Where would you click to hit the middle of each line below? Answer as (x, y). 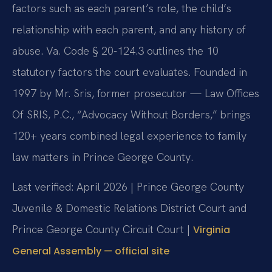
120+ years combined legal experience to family (129, 135)
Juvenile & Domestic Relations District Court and (129, 208)
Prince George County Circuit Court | (103, 229)
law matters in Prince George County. (103, 157)
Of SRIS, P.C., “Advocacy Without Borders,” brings (131, 114)
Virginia (212, 230)
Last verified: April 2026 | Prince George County (128, 187)
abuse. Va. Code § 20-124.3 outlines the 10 (115, 50)
